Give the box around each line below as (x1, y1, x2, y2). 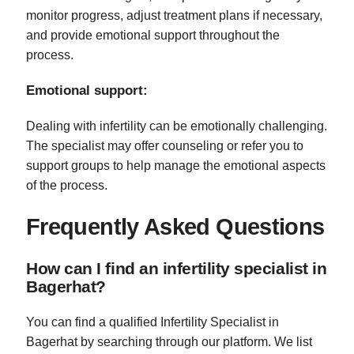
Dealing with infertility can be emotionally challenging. (26, 119, 327, 134)
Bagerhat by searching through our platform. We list (26, 334, 312, 348)
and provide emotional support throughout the (26, 28, 280, 43)
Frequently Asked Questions (26, 214, 325, 240)
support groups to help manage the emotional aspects (26, 159, 326, 173)
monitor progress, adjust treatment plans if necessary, (26, 9, 322, 23)
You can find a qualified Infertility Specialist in (26, 314, 279, 329)
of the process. (26, 179, 107, 193)
